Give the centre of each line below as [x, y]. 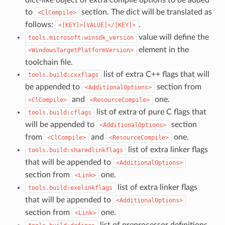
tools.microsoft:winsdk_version [81, 38]
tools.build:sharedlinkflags [75, 150]
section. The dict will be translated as [145, 12]
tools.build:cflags [60, 113]
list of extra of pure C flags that [150, 112]
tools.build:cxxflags [63, 75]
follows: [40, 25]
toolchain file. [49, 63]
